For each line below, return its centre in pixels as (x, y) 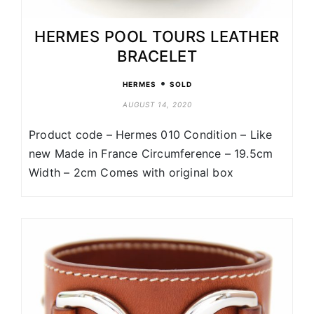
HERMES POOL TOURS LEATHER (157, 37)
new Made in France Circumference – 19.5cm (151, 154)
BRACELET (157, 56)
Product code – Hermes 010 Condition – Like (151, 135)
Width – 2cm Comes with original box (131, 173)
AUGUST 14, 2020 (157, 105)
